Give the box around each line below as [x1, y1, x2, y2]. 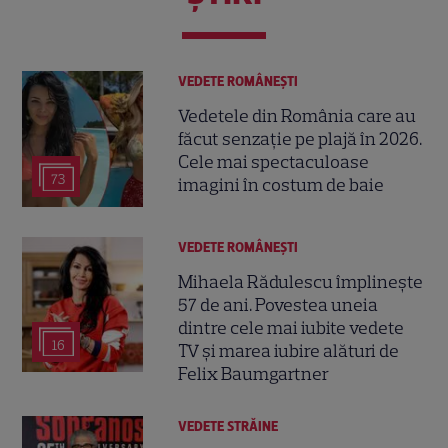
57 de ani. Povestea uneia [178, 293, 379, 316]
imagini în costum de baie [178, 173, 385, 196]
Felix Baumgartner [178, 362, 330, 385]
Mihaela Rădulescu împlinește [178, 270, 424, 293]
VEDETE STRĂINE [178, 417, 279, 435]
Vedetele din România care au [178, 104, 417, 127]
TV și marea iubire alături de [178, 339, 400, 362]
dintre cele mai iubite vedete [178, 316, 405, 339]
